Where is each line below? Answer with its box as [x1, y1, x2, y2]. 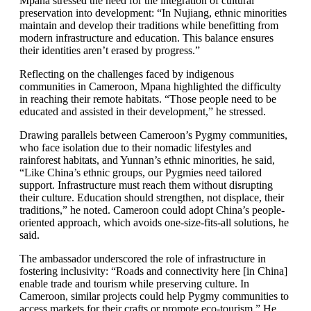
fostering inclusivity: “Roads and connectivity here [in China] [19, 265, 287, 277]
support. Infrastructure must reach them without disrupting [19, 179, 273, 191]
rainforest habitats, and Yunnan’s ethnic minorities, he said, [19, 154, 275, 166]
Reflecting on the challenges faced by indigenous [19, 68, 234, 80]
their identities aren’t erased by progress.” [19, 44, 203, 56]
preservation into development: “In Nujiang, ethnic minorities [19, 7, 287, 19]
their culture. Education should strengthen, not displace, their [19, 192, 284, 203]
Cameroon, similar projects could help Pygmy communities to [19, 290, 289, 302]
